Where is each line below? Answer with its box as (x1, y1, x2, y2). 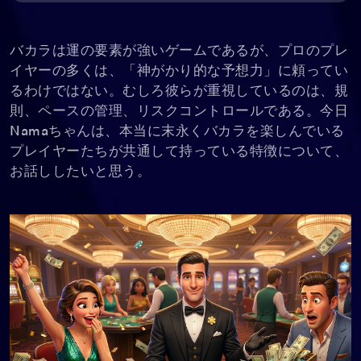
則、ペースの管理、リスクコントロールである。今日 (10, 105, 348, 119)
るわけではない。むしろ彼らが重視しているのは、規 (10, 85, 348, 99)
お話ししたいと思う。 (10, 165, 151, 180)
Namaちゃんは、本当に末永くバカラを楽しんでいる (10, 125, 345, 139)
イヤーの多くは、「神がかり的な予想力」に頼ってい (10, 64, 348, 79)
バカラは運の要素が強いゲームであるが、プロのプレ (10, 44, 348, 59)
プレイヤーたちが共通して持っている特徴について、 (10, 145, 348, 160)
